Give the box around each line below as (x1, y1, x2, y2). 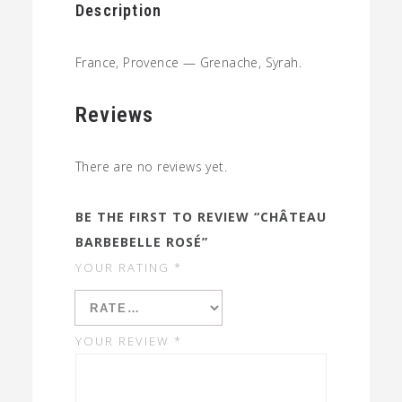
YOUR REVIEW (75, 333, 174, 349)
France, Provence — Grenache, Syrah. (75, 54, 301, 71)
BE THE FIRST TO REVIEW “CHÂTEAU (75, 208, 327, 225)
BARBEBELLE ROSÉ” (75, 233, 208, 250)
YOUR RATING (75, 259, 174, 275)
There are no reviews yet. (75, 158, 227, 175)
